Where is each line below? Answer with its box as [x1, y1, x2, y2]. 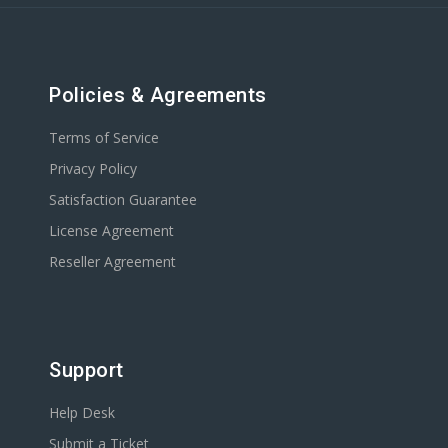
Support [49, 358, 124, 382]
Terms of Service [49, 128, 159, 147]
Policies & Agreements [49, 83, 267, 107]
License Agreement [49, 221, 174, 240]
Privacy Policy [49, 159, 137, 178]
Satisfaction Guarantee [49, 190, 197, 209]
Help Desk [49, 403, 115, 422]
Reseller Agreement [49, 252, 176, 271]
